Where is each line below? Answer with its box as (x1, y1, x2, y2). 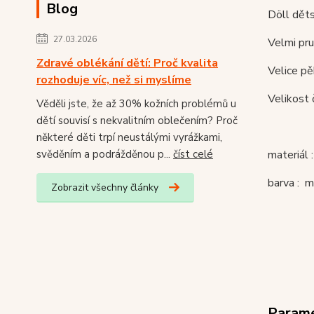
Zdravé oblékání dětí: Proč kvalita (36, 55, 218, 71)
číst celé (173, 147, 213, 161)
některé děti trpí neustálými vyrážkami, (36, 130, 222, 144)
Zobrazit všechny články (51, 181, 158, 194)
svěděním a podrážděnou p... (36, 147, 173, 161)
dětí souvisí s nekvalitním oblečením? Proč (36, 114, 238, 128)
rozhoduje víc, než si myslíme (36, 72, 191, 88)
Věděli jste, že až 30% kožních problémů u (36, 97, 236, 111)
